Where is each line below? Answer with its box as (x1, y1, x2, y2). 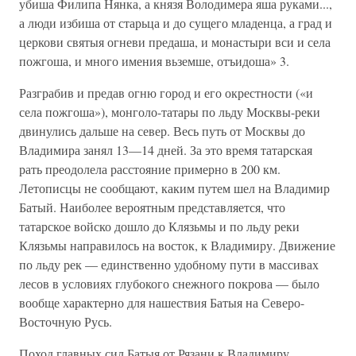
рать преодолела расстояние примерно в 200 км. (19, 161, 281, 177)
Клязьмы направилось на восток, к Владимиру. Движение (19, 237, 335, 253)
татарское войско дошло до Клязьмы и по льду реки (19, 218, 300, 234)
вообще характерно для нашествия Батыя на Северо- (19, 294, 304, 311)
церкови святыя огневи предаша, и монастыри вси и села (19, 33, 331, 50)
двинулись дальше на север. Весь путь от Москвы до (19, 122, 305, 139)
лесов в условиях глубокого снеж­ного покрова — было (19, 275, 319, 292)
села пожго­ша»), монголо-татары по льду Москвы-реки (19, 103, 320, 120)
